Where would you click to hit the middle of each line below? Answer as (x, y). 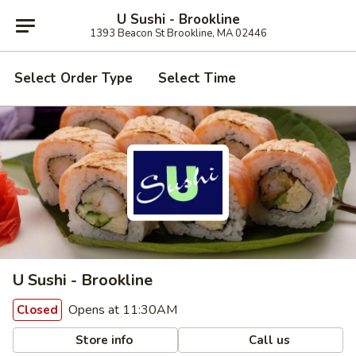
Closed (37, 310)
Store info (103, 340)
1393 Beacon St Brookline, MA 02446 (178, 33)
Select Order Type (74, 78)
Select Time (197, 78)
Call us (268, 340)
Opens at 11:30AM (121, 310)
